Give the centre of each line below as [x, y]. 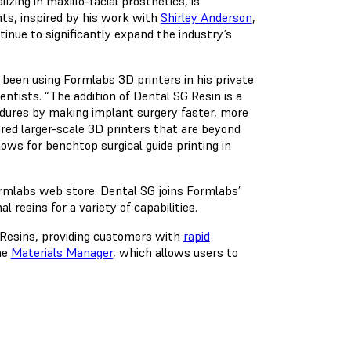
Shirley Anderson [206, 17]
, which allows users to [175, 252]
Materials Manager [62, 252]
